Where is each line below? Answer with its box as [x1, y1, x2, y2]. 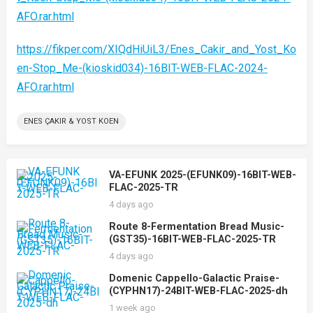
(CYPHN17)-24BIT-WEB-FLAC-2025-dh [108, 285, 288, 297]
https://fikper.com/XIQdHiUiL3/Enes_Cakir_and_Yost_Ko [16, 43, 296, 56]
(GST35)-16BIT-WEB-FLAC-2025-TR [108, 233, 276, 245]
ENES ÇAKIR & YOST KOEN [23, 117, 119, 126]
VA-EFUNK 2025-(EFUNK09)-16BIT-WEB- [108, 169, 296, 181]
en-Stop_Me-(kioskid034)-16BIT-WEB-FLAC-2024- [16, 61, 268, 75]
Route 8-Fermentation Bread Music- [108, 221, 284, 233]
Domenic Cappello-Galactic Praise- [108, 272, 279, 284]
